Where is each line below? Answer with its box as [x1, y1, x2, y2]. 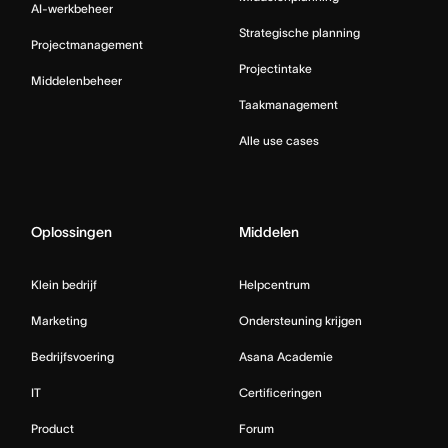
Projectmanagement [31, 37, 143, 51]
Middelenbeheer [31, 73, 122, 87]
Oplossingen [31, 223, 112, 240]
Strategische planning [239, 25, 360, 39]
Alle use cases [239, 133, 319, 147]
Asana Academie [239, 349, 333, 363]
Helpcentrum [239, 277, 310, 291]
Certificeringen [239, 385, 322, 399]
